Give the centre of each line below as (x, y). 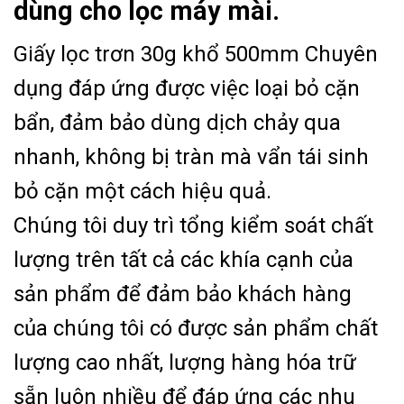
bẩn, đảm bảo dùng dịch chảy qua (177, 122)
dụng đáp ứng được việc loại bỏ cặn (187, 88)
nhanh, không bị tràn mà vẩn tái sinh (191, 156)
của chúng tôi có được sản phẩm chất (196, 328)
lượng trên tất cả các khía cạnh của (184, 259)
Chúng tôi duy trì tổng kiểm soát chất (193, 225)
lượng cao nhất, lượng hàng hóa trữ (185, 362)
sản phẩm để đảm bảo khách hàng (183, 294)
